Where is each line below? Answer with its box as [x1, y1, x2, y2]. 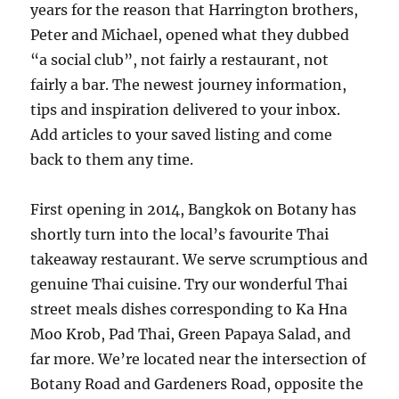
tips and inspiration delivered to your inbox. [30, 101, 341, 118]
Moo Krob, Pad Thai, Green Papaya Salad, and [30, 325, 352, 343]
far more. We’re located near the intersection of [30, 350, 367, 368]
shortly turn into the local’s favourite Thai [30, 225, 330, 243]
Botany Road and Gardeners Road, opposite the [30, 375, 364, 393]
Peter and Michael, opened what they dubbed [30, 26, 350, 44]
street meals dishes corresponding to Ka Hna [30, 300, 348, 318]
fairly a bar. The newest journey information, [30, 76, 347, 94]
